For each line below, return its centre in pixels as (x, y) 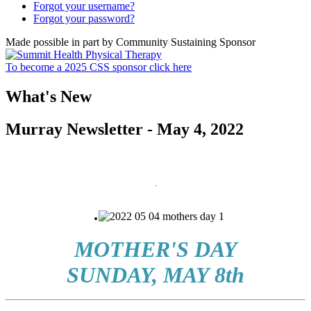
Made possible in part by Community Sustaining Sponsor (131, 42)
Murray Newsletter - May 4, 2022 (125, 129)
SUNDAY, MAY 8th (155, 275)
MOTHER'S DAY (155, 249)
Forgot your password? (84, 19)
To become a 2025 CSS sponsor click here (99, 67)
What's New (49, 96)
